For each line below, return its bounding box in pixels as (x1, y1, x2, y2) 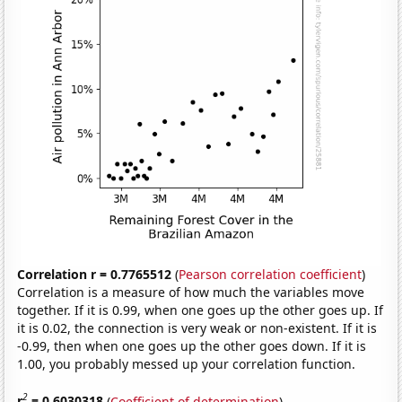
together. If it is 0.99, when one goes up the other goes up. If (17, 301, 384, 319)
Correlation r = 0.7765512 (17, 265, 172, 283)
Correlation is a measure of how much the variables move (17, 283, 365, 301)
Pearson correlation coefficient (179, 265, 363, 283)
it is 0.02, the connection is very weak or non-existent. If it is (17, 319, 378, 336)
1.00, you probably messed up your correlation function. (17, 354, 356, 372)
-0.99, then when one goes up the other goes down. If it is (17, 336, 367, 354)
